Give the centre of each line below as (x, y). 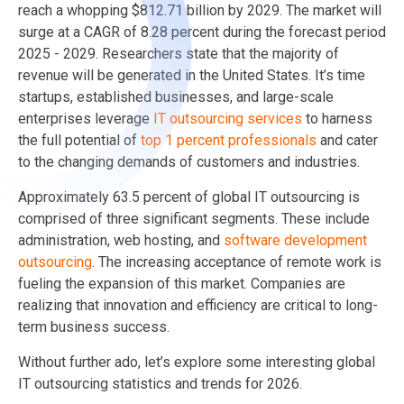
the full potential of (79, 140)
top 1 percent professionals (229, 140)
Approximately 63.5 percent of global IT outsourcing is (189, 197)
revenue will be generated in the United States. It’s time (192, 75)
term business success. (94, 326)
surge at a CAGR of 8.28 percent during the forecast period (202, 32)
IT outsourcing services (228, 118)
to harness (337, 118)
